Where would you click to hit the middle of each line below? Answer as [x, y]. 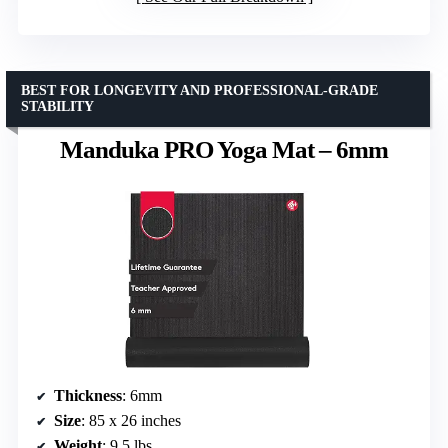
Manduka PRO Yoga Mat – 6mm [224, 149]
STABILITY [57, 106]
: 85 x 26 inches [131, 420]
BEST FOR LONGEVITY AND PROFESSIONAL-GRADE [199, 90]
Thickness [88, 395]
